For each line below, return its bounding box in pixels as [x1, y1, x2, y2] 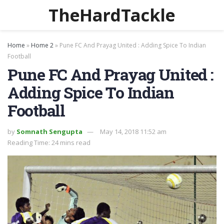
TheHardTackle [48, 3, 175, 26]
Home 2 [31, 41, 53, 49]
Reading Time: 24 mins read [7, 137, 90, 147]
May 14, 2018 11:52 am [100, 126, 166, 136]
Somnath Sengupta [16, 126, 82, 136]
